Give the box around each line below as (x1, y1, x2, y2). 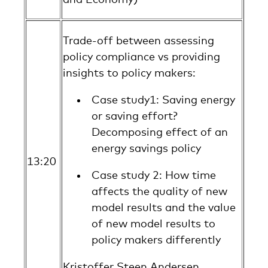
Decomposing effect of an (92, 125, 228, 138)
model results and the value (92, 200, 236, 214)
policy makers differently (92, 233, 224, 246)
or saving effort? (92, 109, 178, 122)
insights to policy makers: (63, 66, 205, 79)
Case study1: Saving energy (92, 93, 235, 106)
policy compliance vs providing (63, 50, 220, 63)
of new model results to (92, 217, 215, 230)
